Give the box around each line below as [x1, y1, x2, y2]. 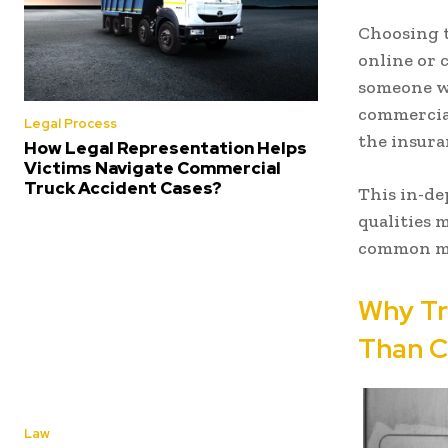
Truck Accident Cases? [24, 176, 222, 199]
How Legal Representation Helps [24, 136, 307, 159]
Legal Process [24, 114, 117, 132]
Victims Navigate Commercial [24, 156, 281, 179]
